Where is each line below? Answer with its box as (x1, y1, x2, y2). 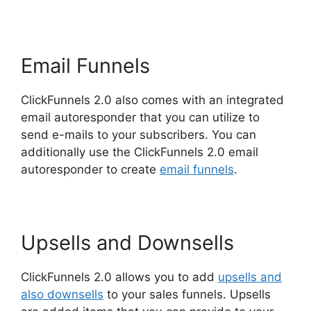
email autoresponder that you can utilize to (21, 110, 260, 124)
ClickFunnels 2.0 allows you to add (21, 269, 218, 284)
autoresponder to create (21, 162, 160, 176)
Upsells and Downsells (21, 230, 234, 255)
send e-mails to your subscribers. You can (21, 127, 256, 142)
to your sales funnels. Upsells (103, 287, 271, 301)
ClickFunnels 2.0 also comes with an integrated (21, 92, 284, 107)
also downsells (21, 287, 103, 301)
